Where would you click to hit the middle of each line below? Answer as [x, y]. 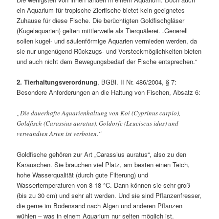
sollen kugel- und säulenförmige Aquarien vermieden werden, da [107, 41]
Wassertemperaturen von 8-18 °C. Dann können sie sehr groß [104, 185]
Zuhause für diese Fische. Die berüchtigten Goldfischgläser [101, 21]
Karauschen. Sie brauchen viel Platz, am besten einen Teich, [103, 164]
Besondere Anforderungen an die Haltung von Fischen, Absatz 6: [109, 92]
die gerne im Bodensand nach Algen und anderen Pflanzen [100, 205]
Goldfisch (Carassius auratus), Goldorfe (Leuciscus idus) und [98, 123]
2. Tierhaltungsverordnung [57, 82]
